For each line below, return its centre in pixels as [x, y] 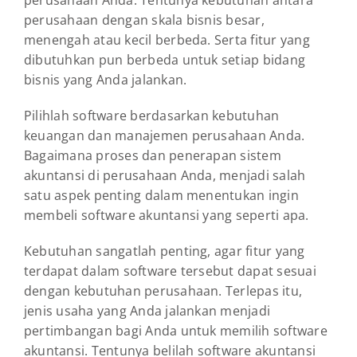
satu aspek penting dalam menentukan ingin [161, 196]
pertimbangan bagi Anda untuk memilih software [176, 331]
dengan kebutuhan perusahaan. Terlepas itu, [163, 291]
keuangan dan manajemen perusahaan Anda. [165, 136]
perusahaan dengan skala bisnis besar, [144, 20]
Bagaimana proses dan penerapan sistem [153, 156]
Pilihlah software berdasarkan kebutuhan [152, 116]
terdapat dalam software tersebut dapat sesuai [170, 271]
